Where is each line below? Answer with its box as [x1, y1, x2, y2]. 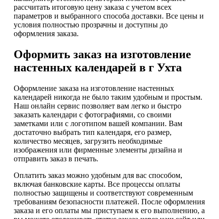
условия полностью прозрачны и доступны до [14, 20, 168, 29]
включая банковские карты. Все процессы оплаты [14, 179, 180, 188]
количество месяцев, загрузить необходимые [14, 136, 162, 145]
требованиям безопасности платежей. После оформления [14, 197, 205, 206]
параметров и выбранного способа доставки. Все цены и [14, 11, 204, 20]
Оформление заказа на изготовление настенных [14, 84, 174, 92]
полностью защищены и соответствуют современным [14, 188, 193, 197]
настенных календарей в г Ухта [14, 61, 182, 74]
